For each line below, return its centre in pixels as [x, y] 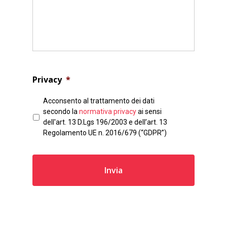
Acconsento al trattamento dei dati [99, 101]
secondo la [61, 111]
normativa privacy [108, 111]
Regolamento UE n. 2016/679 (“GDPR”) [105, 133]
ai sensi [149, 111]
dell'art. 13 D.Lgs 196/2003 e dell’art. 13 [105, 122]
